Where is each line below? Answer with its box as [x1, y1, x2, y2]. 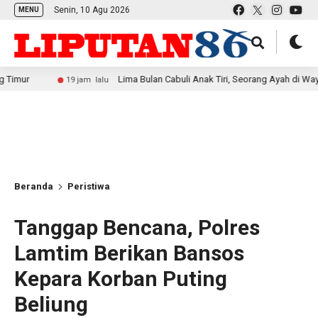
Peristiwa [67, 181, 110, 192]
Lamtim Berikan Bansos [14, 241, 244, 265]
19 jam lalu [18, 75, 61, 84]
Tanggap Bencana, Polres [14, 215, 260, 240]
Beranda [14, 181, 53, 192]
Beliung [14, 292, 88, 317]
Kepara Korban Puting [14, 266, 227, 291]
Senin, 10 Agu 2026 [54, 5, 130, 15]
